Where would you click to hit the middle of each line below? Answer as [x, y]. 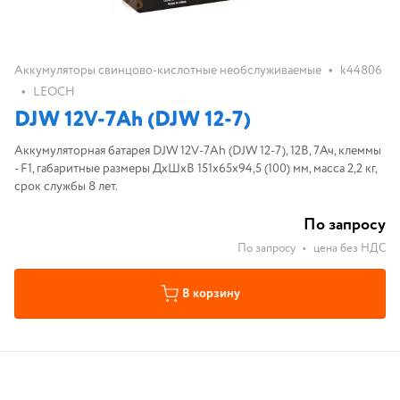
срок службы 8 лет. [66, 187]
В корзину [211, 294]
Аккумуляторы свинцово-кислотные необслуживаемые [168, 71]
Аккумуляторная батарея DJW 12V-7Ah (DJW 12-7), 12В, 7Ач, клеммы [198, 151]
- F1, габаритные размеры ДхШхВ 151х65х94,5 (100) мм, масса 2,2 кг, [196, 169]
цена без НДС [350, 249]
